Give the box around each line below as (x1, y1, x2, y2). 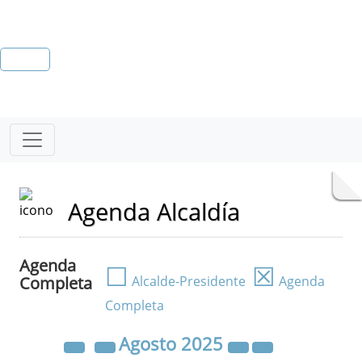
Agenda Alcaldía (68, 196, 240, 227)
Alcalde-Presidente (128, 272, 246, 290)
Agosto (118, 332, 181, 356)
